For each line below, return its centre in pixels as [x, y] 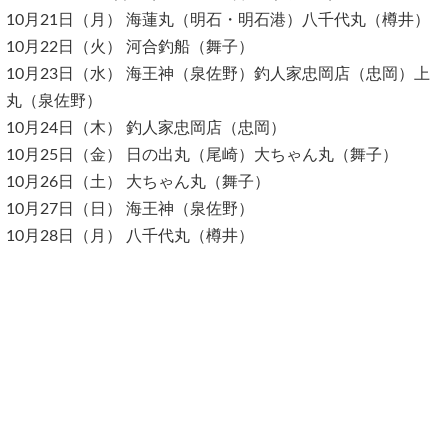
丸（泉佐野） [54, 100]
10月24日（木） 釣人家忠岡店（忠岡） [146, 127]
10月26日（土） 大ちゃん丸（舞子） [138, 181]
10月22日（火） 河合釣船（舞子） [130, 46]
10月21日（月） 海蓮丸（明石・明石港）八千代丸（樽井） [218, 19]
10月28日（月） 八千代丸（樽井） [130, 235]
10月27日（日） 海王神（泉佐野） [130, 208]
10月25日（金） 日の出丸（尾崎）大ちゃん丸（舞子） [202, 154]
